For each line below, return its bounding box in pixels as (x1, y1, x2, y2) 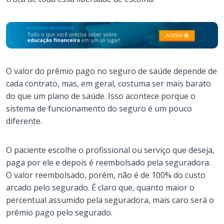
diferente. (6, 115, 42, 126)
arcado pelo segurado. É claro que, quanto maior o (6, 181, 194, 193)
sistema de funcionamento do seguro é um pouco (6, 102, 192, 114)
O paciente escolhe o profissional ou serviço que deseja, (6, 144, 214, 155)
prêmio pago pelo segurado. (6, 206, 112, 218)
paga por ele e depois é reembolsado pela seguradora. (6, 156, 210, 168)
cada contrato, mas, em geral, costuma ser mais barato (6, 77, 211, 89)
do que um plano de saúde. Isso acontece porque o (6, 90, 195, 101)
